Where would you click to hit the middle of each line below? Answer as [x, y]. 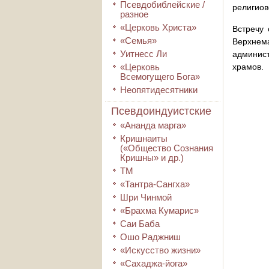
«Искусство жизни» [160, 250]
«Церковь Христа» [158, 27]
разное [134, 14]
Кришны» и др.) [152, 158]
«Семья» [138, 41]
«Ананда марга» [153, 125]
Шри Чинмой [146, 197]
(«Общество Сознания [167, 148]
